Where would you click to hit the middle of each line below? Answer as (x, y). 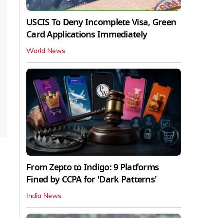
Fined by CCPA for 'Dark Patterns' (92, 179)
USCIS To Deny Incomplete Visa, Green (101, 22)
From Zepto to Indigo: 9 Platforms (93, 167)
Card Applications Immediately (87, 34)
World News (46, 51)
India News (44, 196)
